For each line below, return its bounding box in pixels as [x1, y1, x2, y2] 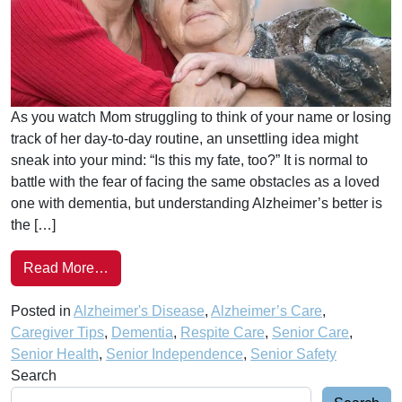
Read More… [23, 259, 109, 275]
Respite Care [180, 324, 265, 340]
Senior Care [272, 324, 349, 340]
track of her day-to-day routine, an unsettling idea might [11, 130, 358, 146]
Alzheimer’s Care [211, 302, 322, 319]
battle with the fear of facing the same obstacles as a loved [11, 173, 380, 189]
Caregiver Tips [11, 324, 104, 340]
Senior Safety [250, 345, 336, 362]
